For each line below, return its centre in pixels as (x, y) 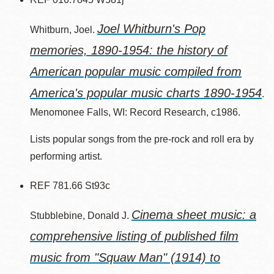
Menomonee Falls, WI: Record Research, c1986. (135, 112)
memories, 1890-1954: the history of (129, 50)
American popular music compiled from (136, 72)
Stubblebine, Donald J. (81, 216)
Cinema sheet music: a (194, 215)
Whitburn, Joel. (64, 30)
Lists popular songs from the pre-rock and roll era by (142, 139)
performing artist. (66, 156)
